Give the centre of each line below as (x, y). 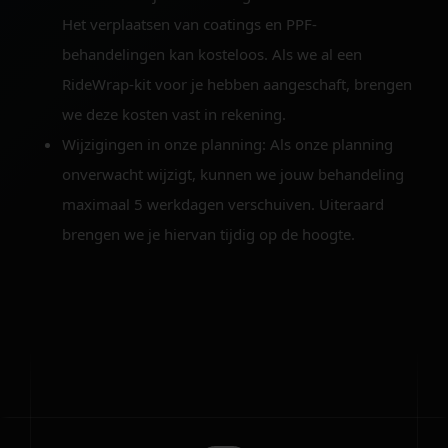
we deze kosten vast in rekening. (174, 114)
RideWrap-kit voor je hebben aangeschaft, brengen (237, 84)
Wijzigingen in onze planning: (164, 144)
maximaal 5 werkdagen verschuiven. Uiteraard (223, 204)
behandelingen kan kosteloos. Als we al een (212, 54)
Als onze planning (329, 144)
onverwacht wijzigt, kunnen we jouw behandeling (233, 174)
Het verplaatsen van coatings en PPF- (189, 24)
